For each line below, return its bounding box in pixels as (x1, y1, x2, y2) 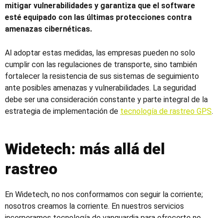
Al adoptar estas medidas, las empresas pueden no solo (5, 48, 195, 57)
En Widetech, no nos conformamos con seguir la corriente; (5, 189, 203, 199)
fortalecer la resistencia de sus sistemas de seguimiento (5, 71, 199, 81)
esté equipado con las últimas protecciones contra (5, 12, 192, 22)
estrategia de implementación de (5, 106, 120, 116)
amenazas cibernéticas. (5, 24, 92, 34)
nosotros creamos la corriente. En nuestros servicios (5, 201, 184, 211)
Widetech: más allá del (5, 139, 165, 158)
